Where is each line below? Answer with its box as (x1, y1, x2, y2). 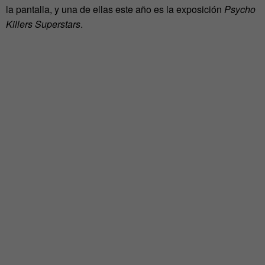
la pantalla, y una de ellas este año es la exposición (6, 2, 224, 17)
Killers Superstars (6, 17, 80, 31)
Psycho (224, 2, 256, 17)
